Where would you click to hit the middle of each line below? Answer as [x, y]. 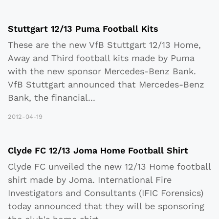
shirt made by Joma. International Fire [90, 180]
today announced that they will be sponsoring [106, 206]
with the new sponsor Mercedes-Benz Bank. [102, 71]
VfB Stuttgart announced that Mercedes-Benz [106, 85]
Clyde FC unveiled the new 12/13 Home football [109, 167]
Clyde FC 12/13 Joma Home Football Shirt [98, 151]
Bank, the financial [48, 98]
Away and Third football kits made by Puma [101, 58]
